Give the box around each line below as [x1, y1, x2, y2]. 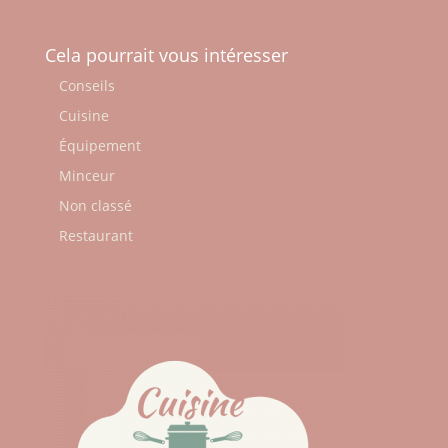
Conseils [58, 75, 115, 95]
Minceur [58, 165, 115, 185]
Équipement [58, 135, 141, 155]
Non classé [58, 195, 132, 215]
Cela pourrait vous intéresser [44, 42, 288, 67]
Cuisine [58, 105, 109, 125]
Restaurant [58, 225, 133, 245]
